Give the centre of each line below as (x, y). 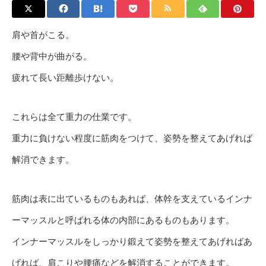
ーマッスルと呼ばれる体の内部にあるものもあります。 (123, 220)
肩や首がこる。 (43, 35)
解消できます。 (43, 159)
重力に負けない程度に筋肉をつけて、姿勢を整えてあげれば (132, 138)
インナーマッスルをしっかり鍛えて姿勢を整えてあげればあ (132, 241)
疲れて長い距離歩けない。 (65, 77)
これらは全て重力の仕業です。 (74, 117)
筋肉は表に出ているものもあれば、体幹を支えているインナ (132, 199)
